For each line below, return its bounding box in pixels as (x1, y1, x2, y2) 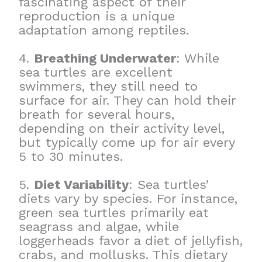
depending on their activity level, (19, 121, 225, 136)
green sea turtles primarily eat (19, 205, 209, 220)
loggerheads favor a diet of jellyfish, (19, 233, 243, 249)
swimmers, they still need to (19, 79, 198, 94)
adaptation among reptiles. (19, 23, 189, 38)
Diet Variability (34, 177, 129, 192)
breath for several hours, (19, 107, 175, 122)
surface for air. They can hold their (19, 93, 236, 108)
